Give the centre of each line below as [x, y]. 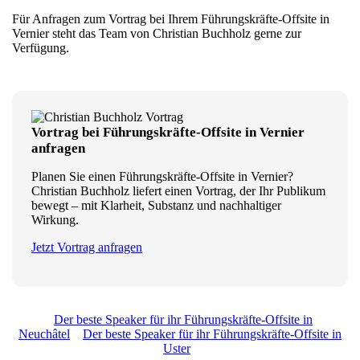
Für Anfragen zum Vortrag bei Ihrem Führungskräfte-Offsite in [171, 19]
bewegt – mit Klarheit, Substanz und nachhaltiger [156, 206]
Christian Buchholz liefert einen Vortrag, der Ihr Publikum [178, 191]
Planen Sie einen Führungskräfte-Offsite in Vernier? [162, 177]
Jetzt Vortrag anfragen [87, 247]
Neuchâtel [44, 334]
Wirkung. [55, 220]
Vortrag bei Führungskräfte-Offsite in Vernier [168, 133]
